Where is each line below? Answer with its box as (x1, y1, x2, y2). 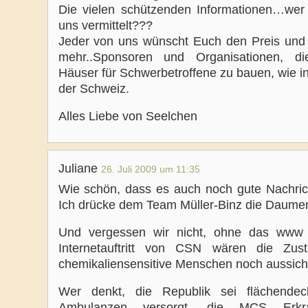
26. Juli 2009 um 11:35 (100, 164, 200, 175)
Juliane (58, 162, 101, 175)
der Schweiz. (58, 82, 129, 96)
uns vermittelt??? (58, 19, 153, 32)
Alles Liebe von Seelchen (58, 109, 197, 123)
